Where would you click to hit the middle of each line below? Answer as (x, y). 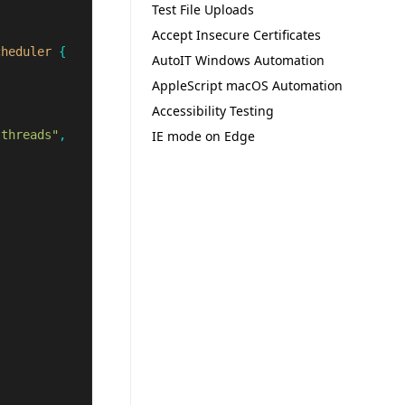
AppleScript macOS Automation (248, 85)
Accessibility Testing (213, 111)
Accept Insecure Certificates (237, 35)
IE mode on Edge (204, 136)
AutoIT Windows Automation (239, 60)
